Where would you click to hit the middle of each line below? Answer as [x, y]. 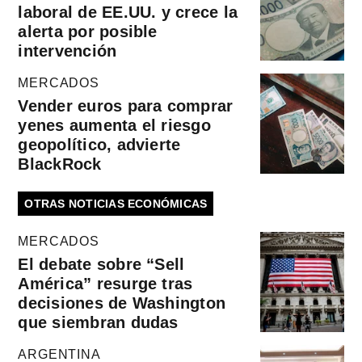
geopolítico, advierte [99, 144]
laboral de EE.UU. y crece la [128, 12]
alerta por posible [88, 31]
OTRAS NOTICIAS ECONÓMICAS [116, 203]
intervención [67, 51]
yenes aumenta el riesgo [114, 125]
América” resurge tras [105, 283]
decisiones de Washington [122, 303]
